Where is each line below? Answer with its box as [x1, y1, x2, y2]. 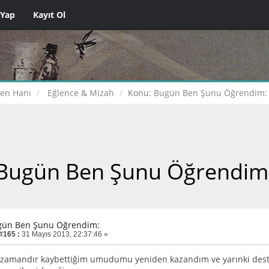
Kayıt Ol [33, 9, 65, 20]
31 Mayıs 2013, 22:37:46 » [20, 229, 108, 238]
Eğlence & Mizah [47, 87, 114, 98]
